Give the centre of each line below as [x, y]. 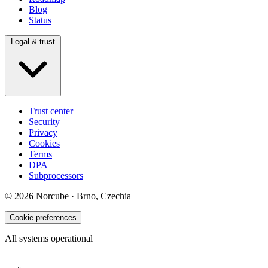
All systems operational [49, 239]
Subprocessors [56, 176]
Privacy [43, 133]
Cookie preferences [43, 218]
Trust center [51, 111]
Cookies [44, 144]
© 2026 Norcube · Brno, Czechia [68, 196]
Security [44, 122]
